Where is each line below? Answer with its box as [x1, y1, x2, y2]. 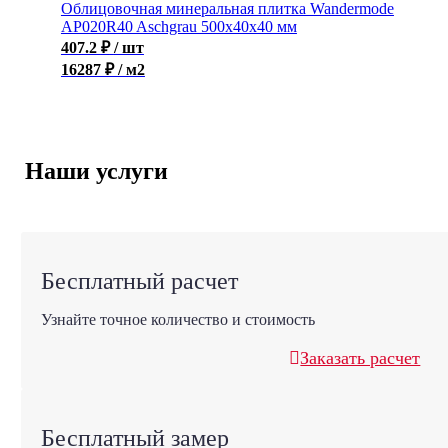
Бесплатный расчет [40, 268, 238, 295]
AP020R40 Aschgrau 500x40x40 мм [60, 18, 297, 36]
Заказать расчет [300, 348, 421, 369]
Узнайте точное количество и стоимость [40, 311, 315, 329]
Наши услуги [25, 158, 169, 185]
